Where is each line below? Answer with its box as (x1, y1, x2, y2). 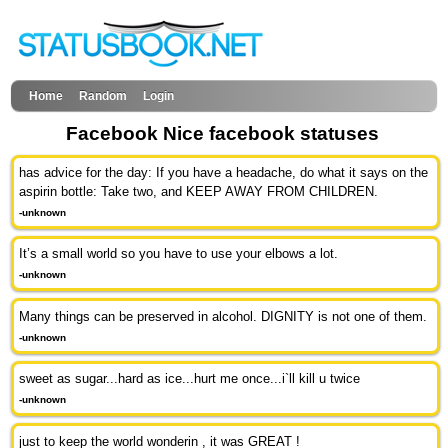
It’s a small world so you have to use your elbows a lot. (19, 246, 339, 262)
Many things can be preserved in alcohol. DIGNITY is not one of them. (19, 308, 428, 324)
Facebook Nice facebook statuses (66, 123, 379, 144)
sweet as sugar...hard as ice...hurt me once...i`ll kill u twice (19, 371, 361, 387)
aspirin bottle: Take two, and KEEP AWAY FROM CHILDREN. (19, 183, 379, 199)
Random (79, 89, 128, 102)
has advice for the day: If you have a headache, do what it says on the (19, 164, 429, 180)
